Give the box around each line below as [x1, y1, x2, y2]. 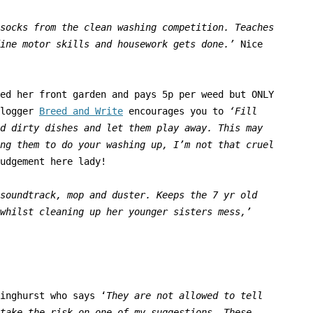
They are [106, 290, 156, 302]
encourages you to [129, 105, 229, 117]
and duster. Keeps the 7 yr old [89, 189, 257, 201]
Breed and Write [39, 105, 123, 117]
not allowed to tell [156, 290, 263, 302]
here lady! [45, 156, 106, 168]
